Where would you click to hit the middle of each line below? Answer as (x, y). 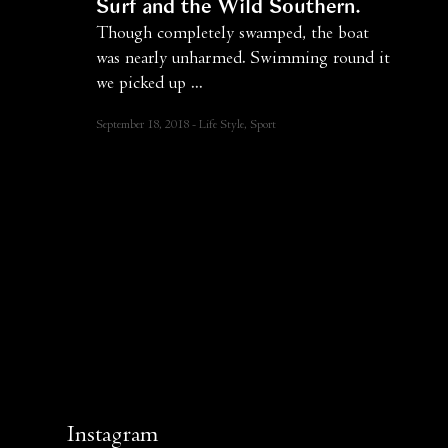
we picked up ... (150, 85)
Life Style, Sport (238, 126)
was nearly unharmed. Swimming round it (243, 60)
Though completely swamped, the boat (233, 35)
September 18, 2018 (144, 126)
